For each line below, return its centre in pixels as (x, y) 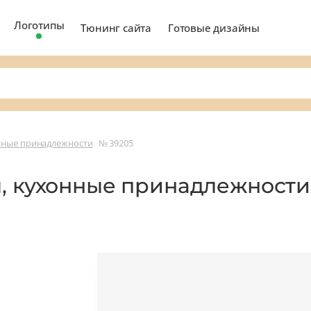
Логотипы (39, 25)
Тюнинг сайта (116, 27)
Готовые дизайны (214, 27)
